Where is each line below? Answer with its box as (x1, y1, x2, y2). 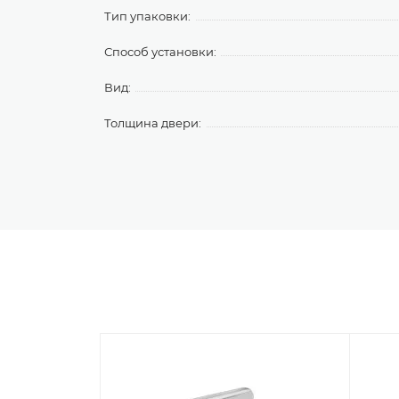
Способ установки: (104, 45, 216, 59)
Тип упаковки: (104, 9, 191, 23)
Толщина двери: (104, 116, 201, 130)
